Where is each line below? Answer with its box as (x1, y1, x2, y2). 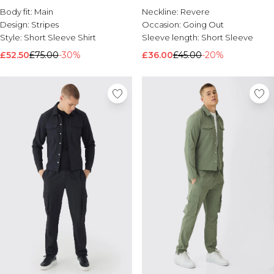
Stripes (31, 20, 59, 29)
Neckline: (142, 7, 180, 17)
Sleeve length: (142, 32, 201, 42)
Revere (180, 7, 210, 17)
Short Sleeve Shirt (24, 32, 96, 42)
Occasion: (142, 20, 183, 29)
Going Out (183, 20, 224, 29)
